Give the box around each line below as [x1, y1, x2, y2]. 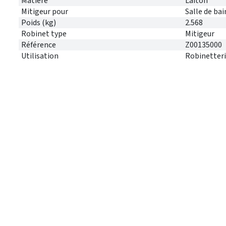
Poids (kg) [21, 17, 56, 28]
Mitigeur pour [21, 6, 68, 17]
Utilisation [21, 50, 59, 62]
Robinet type [21, 28, 67, 39]
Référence [21, 39, 56, 50]
